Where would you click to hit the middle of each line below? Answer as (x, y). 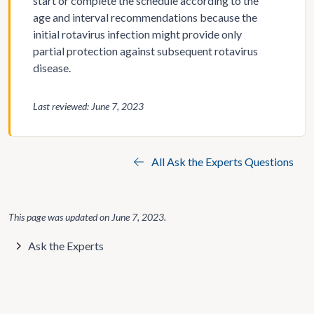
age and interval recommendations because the (145, 17)
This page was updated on (60, 217)
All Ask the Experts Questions (221, 162)
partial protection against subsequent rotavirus (145, 51)
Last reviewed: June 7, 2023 (88, 106)
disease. (52, 68)
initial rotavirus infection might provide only (137, 34)
